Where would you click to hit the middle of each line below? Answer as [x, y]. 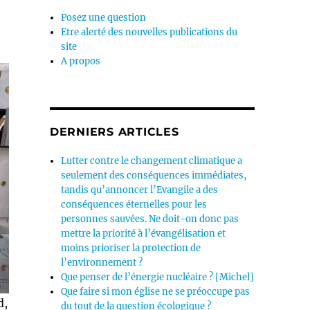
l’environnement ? [102, 263]
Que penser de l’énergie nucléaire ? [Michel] [158, 277]
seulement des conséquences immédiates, [154, 175]
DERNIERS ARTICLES [114, 132]
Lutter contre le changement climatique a [152, 161]
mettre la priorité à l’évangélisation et [144, 234]
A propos [81, 61]
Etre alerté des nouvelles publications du [149, 32]
